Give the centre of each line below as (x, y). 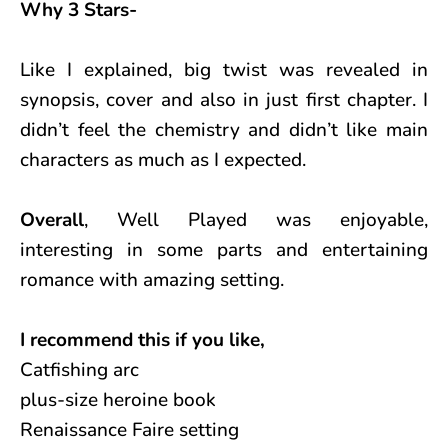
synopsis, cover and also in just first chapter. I (224, 99)
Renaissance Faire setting (129, 429)
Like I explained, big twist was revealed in (224, 69)
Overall (52, 219)
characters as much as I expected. (163, 159)
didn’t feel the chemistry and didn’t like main (224, 129)
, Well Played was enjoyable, (256, 219)
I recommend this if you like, (142, 339)
